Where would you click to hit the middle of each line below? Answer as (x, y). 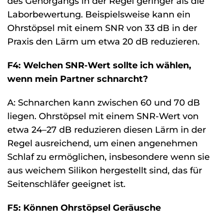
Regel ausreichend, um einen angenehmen (102, 143)
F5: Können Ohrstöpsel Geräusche (84, 207)
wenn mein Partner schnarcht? (78, 78)
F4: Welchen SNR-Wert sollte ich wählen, (99, 65)
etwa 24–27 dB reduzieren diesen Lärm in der (107, 129)
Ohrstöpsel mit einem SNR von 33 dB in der (102, 28)
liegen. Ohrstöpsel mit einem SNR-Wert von (103, 116)
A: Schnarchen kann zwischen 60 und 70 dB (104, 102)
